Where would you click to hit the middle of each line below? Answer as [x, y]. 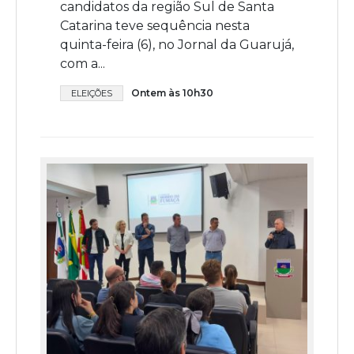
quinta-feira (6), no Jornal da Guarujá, [177, 45]
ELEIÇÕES [92, 94]
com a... [83, 64]
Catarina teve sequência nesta [155, 26]
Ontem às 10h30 [172, 93]
